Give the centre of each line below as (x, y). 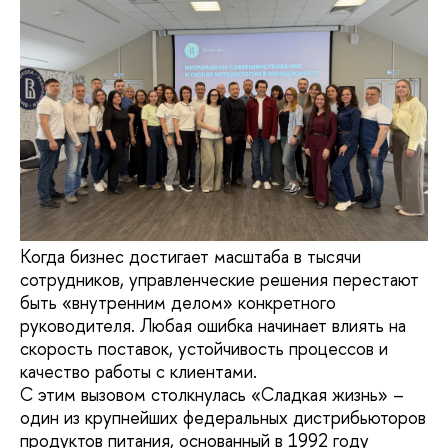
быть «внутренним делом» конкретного (178, 303)
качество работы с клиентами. (138, 372)
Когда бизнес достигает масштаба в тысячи (190, 257)
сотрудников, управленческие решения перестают (219, 280)
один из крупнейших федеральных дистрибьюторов (223, 418)
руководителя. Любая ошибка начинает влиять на (213, 326)
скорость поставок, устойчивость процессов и (204, 349)
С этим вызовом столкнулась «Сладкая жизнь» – (212, 395)
